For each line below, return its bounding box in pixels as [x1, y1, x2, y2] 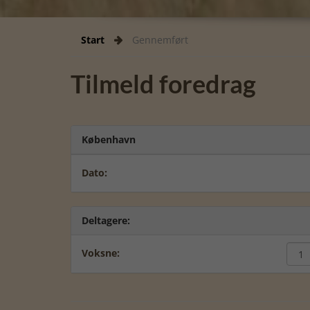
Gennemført [132, 33, 188, 46]
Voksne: [82, 246, 120, 259]
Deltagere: [82, 213, 130, 227]
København [82, 132, 136, 146]
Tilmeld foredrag [71, 68, 256, 99]
